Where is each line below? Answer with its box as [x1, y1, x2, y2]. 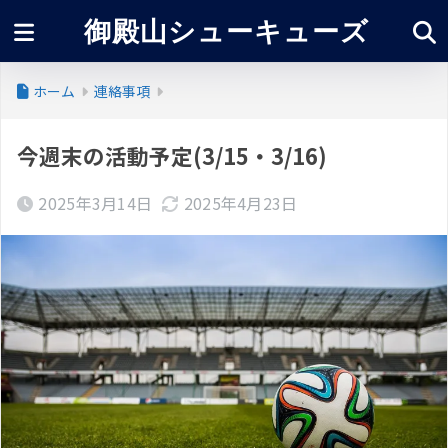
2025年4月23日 [183, 191, 298, 215]
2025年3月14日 [38, 191, 153, 215]
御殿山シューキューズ [84, 14, 369, 48]
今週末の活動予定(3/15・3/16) [17, 140, 327, 171]
